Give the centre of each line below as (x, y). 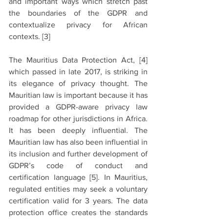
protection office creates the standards (78, 213)
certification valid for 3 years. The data (78, 201)
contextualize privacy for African (78, 25)
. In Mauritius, (123, 177)
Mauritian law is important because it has (78, 95)
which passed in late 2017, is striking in (78, 72)
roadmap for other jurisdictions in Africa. (78, 119)
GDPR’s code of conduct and (78, 166)
